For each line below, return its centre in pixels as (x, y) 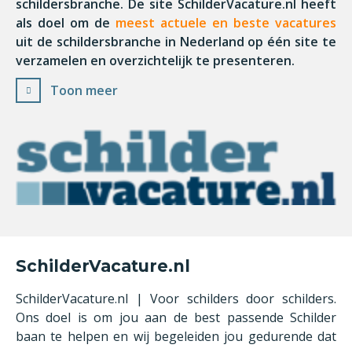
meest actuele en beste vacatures (226, 23)
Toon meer (84, 90)
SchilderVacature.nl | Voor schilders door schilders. (176, 299)
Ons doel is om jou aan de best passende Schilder (176, 317)
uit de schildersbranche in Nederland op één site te (176, 42)
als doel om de (66, 23)
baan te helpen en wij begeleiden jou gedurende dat (176, 336)
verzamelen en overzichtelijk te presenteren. (155, 60)
